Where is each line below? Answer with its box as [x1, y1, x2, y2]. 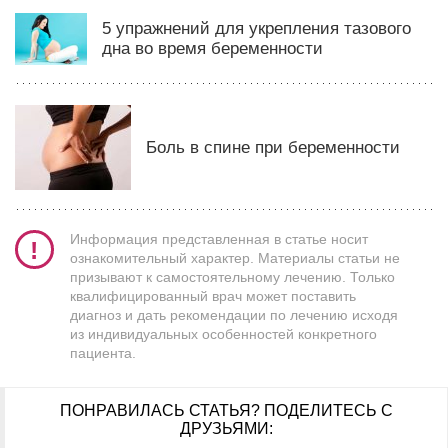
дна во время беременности [101, 39, 323, 59]
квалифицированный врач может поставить [70, 288, 356, 305]
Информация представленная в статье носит [70, 231, 368, 248]
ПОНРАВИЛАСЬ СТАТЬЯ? [59, 402, 264, 420]
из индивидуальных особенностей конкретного [70, 326, 377, 343]
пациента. [70, 345, 136, 362]
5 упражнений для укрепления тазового [101, 19, 411, 39]
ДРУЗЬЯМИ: [179, 420, 273, 438]
